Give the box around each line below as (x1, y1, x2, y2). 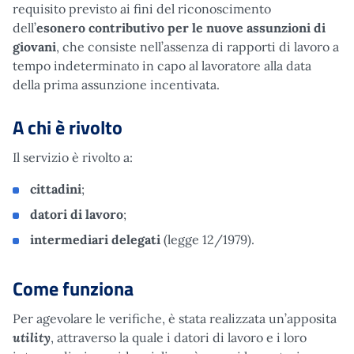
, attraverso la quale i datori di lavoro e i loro (51, 329, 307, 345)
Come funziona (13, 273, 134, 303)
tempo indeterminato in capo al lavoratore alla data (13, 57, 311, 73)
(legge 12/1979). (160, 231, 254, 247)
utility (13, 328, 51, 345)
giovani (13, 38, 56, 55)
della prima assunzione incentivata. (13, 76, 220, 92)
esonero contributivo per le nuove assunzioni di (36, 19, 326, 36)
